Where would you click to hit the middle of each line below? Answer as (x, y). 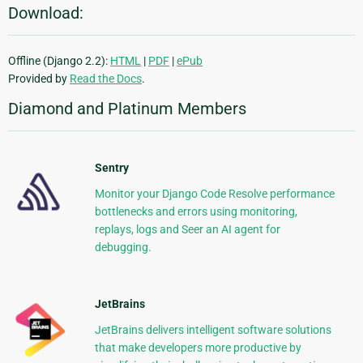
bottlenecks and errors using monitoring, (196, 212)
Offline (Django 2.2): (59, 61)
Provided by (39, 79)
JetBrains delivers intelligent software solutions (213, 330)
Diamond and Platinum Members (127, 109)
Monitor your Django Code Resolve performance (214, 194)
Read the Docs (106, 79)
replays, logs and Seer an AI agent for (187, 230)
